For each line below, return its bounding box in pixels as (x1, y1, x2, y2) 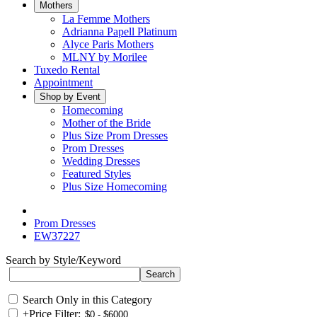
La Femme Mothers (62, 13, 150, 25)
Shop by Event (40, 91, 100, 102)
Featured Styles (62, 168, 131, 180)
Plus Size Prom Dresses (62, 129, 168, 142)
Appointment (34, 76, 93, 88)
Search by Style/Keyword (6, 254, 121, 266)
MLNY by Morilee (62, 51, 147, 63)
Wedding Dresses (62, 155, 140, 167)
